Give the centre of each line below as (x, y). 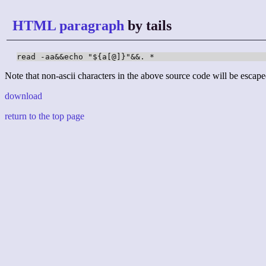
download (23, 96)
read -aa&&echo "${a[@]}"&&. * (85, 57)
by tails (148, 26)
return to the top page (45, 116)
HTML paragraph (68, 26)
